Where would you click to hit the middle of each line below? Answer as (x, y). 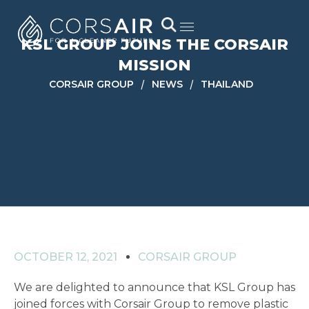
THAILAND (227, 84)
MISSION (154, 65)
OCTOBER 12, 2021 (66, 257)
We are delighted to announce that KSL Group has (154, 287)
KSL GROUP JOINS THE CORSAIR (154, 44)
